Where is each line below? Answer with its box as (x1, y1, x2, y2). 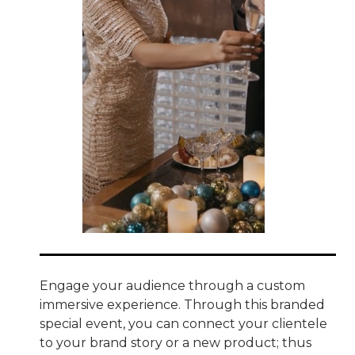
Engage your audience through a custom (40, 277, 305, 293)
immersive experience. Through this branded (40, 296, 325, 312)
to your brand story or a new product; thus (40, 334, 311, 350)
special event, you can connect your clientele (40, 315, 327, 331)
